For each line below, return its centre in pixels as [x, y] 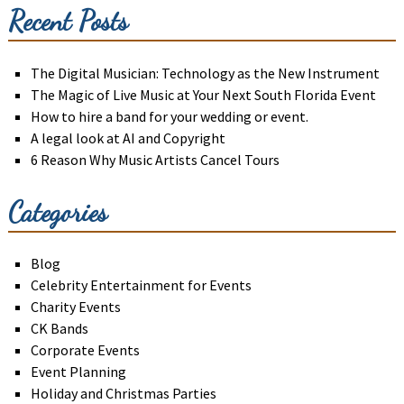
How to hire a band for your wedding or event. [169, 116]
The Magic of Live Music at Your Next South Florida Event [203, 94]
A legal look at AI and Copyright [128, 138]
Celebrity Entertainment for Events [141, 285]
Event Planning [78, 372]
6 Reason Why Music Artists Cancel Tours [155, 159]
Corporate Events [85, 350]
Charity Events [75, 307]
